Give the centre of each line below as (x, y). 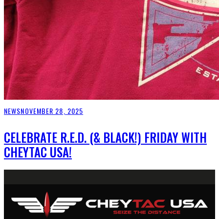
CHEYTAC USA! (38, 152)
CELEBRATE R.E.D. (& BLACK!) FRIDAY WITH (105, 137)
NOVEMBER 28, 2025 (52, 111)
